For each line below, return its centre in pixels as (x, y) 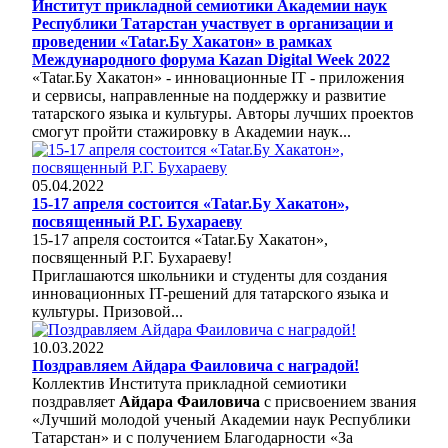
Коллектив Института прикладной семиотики (189, 383)
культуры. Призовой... (107, 311)
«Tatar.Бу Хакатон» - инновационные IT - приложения (218, 77)
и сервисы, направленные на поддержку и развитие (209, 95)
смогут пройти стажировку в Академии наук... (191, 131)
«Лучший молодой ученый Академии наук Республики (221, 419)
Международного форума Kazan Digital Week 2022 (211, 59)
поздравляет (75, 401)
